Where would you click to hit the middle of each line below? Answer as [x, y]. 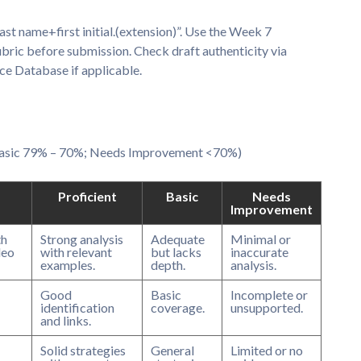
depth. [168, 264]
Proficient [87, 196]
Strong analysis [82, 239]
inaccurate [259, 251]
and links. [66, 320]
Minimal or [261, 239]
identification [77, 307]
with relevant [76, 251]
